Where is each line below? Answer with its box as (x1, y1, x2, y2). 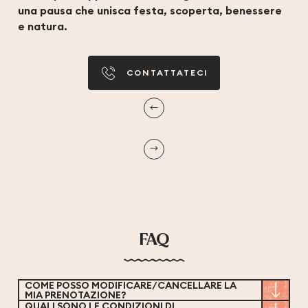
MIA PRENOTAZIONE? (25, 288, 126, 301)
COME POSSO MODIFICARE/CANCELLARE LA (25, 278, 236, 291)
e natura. (18, 19, 67, 34)
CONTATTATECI (126, 67, 208, 78)
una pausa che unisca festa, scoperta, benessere (18, 3, 282, 19)
